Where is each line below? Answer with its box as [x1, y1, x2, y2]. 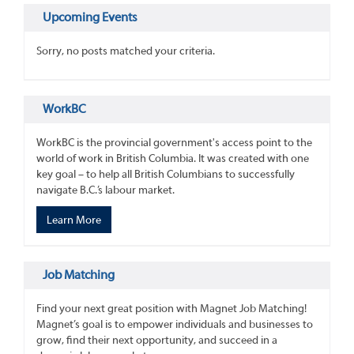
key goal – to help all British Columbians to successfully [36, 168, 295, 182]
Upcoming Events [43, 10, 137, 25]
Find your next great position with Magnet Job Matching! [36, 303, 307, 316]
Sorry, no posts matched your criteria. [36, 45, 215, 58]
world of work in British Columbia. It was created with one [36, 153, 309, 166]
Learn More [47, 214, 101, 228]
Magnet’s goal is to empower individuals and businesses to [36, 318, 313, 332]
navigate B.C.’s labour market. [36, 184, 175, 198]
